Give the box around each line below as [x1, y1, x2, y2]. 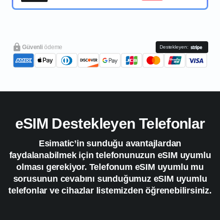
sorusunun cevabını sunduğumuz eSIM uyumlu [13, 173, 207, 184]
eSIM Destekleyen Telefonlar [15, 115, 205, 132]
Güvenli [22, 43, 44, 51]
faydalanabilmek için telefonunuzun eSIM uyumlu [9, 150, 211, 160]
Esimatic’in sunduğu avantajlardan [38, 138, 182, 148]
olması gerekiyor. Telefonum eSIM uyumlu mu [16, 162, 204, 172]
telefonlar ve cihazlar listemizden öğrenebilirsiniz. [8, 185, 212, 195]
